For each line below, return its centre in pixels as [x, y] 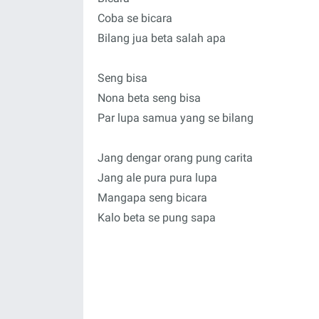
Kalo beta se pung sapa [157, 218]
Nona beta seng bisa [149, 98]
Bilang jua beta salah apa [162, 38]
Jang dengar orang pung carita [175, 158]
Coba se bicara [135, 18]
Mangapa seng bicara [152, 198]
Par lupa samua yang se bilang [176, 118]
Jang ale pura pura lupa [157, 178]
